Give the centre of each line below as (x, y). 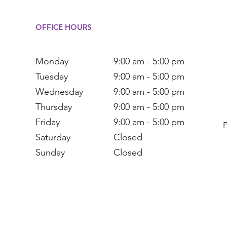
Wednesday (61, 92)
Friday (49, 122)
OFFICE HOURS (64, 27)
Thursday (55, 107)
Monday (53, 61)
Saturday (54, 137)
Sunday (51, 153)
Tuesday (52, 77)
